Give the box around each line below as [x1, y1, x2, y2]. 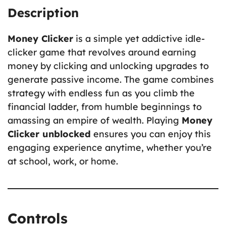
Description [8, 5, 79, 20]
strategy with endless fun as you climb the [8, 87, 195, 99]
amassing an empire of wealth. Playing [8, 114, 182, 126]
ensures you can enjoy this [91, 128, 211, 140]
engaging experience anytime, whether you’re [8, 141, 212, 153]
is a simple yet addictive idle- [73, 32, 205, 44]
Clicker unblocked [8, 128, 91, 140]
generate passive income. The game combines [8, 73, 214, 85]
